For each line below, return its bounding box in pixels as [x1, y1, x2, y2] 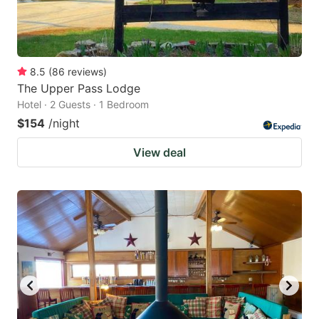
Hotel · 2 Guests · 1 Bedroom [17, 98, 149, 111]
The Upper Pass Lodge [17, 81, 140, 96]
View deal [133, 145, 186, 160]
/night [48, 116, 80, 131]
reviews [68, 66, 103, 78]
